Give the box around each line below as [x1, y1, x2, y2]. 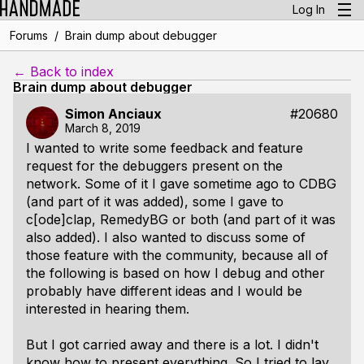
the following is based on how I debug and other [26, 265, 325, 281]
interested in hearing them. [26, 301, 189, 317]
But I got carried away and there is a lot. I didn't [26, 336, 318, 353]
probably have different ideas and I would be [26, 283, 302, 299]
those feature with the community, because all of [26, 247, 328, 263]
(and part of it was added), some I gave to [26, 193, 284, 210]
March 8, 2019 [65, 121, 141, 135]
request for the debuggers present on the [26, 158, 283, 174]
